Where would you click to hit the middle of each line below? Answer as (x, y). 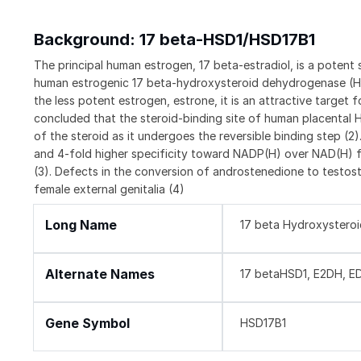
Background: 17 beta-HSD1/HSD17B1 (174, 39)
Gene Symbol (87, 323)
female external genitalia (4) (109, 189)
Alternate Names (100, 274)
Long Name (81, 225)
